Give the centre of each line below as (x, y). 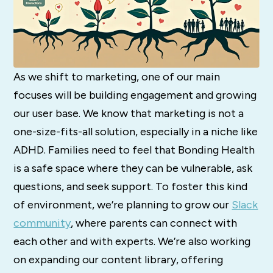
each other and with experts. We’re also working (132, 242)
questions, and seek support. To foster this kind (131, 187)
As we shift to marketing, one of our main (117, 77)
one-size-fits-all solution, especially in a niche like (136, 132)
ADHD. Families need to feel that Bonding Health (134, 150)
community (42, 223)
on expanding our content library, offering (119, 260)
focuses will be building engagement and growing (135, 95)
